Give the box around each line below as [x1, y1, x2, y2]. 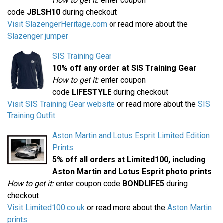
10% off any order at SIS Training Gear [52, 63, 197, 73]
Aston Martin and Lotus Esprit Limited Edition [52, 131, 210, 141]
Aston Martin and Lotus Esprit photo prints [52, 167, 212, 177]
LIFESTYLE [72, 87, 111, 97]
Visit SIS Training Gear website [7, 99, 115, 109]
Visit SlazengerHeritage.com [7, 19, 107, 29]
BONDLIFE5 [122, 179, 164, 189]
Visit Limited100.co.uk [7, 203, 85, 213]
